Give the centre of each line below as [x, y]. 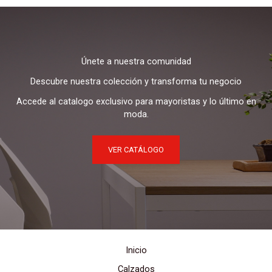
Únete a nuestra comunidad [136, 61]
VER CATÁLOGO [136, 149]
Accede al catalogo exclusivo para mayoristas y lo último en [136, 101]
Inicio [136, 250]
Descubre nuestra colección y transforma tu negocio [136, 81]
